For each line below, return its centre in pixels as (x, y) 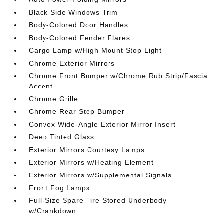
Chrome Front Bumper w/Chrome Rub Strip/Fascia (119, 76)
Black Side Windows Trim (74, 12)
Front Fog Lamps (60, 188)
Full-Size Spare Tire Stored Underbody (98, 200)
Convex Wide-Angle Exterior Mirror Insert (102, 124)
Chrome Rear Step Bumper (77, 111)
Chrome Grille (54, 99)
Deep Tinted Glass (62, 137)
